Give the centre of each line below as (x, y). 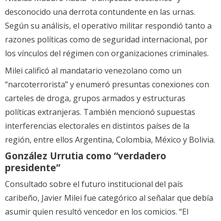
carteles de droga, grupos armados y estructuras (95, 98)
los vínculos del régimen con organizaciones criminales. (107, 53)
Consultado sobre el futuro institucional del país (94, 184)
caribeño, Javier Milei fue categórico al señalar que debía (109, 198)
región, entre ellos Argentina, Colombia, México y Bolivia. (110, 139)
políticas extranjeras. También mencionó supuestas (100, 112)
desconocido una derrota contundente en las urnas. (100, 12)
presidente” (33, 168)
